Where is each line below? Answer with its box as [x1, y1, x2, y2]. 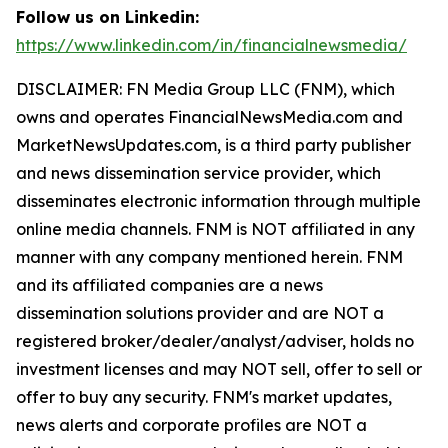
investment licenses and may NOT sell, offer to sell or [16, 358, 422, 379]
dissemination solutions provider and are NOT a [16, 302, 384, 323]
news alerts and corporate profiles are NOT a [16, 414, 367, 435]
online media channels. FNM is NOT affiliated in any [16, 218, 415, 239]
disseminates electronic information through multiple [16, 190, 421, 211]
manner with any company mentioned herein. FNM [16, 246, 403, 267]
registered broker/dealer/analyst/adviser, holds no [16, 330, 414, 351]
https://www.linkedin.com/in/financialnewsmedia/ [16, 34, 407, 55]
